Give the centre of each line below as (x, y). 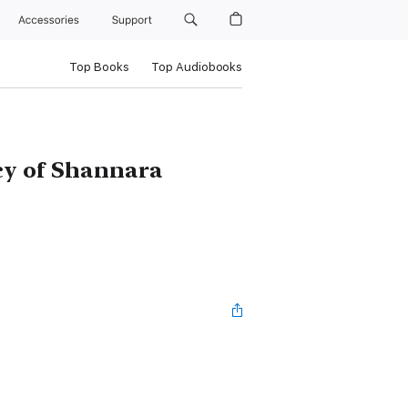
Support (133, 20)
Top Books (99, 67)
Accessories (52, 20)
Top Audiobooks (196, 67)
